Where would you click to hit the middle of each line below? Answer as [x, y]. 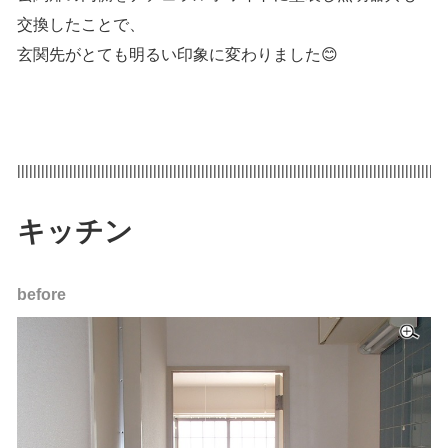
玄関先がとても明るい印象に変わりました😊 [177, 54]
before [41, 294]
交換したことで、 [81, 24]
